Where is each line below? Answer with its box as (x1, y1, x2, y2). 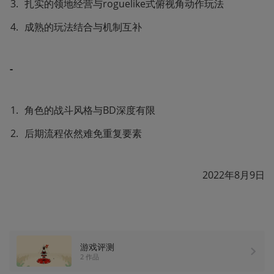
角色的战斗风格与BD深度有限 (24, 103, 155, 117)
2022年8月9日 (202, 168, 265, 182)
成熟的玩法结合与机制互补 (24, 20, 142, 34)
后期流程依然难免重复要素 (24, 126, 142, 140)
